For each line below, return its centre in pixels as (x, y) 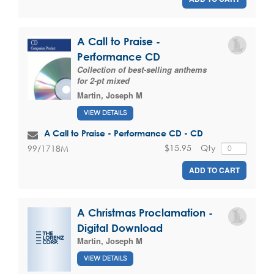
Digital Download (120, 228)
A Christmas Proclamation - (145, 212)
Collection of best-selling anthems (142, 69)
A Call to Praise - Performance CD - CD (124, 133)
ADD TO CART (214, 170)
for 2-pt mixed (103, 80)
